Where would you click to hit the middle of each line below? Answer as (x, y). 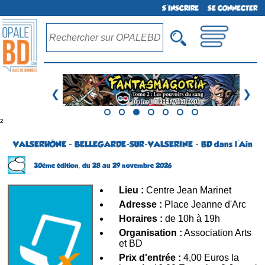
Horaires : (141, 218)
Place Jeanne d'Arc (204, 204)
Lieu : (131, 190)
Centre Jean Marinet (188, 190)
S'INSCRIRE (181, 8)
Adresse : (140, 204)
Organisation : (151, 232)
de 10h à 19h (191, 218)
